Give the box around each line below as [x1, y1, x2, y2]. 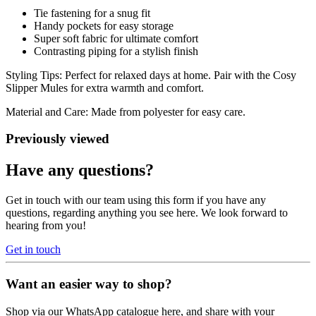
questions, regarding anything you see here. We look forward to [6, 207, 288, 219]
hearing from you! [6, 219, 86, 232]
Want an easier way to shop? [6, 276, 172, 291]
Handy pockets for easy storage [34, 19, 174, 32]
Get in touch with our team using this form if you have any [6, 194, 266, 207]
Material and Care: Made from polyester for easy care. [6, 105, 245, 118]
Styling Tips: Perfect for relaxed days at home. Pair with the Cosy [6, 68, 296, 81]
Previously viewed [6, 131, 109, 147]
